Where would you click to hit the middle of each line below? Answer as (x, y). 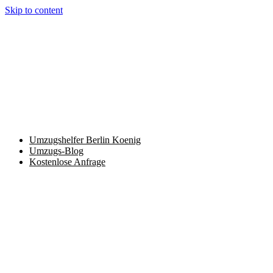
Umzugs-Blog (56, 151)
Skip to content (34, 10)
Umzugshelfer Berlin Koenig (85, 140)
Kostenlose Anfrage (67, 162)
